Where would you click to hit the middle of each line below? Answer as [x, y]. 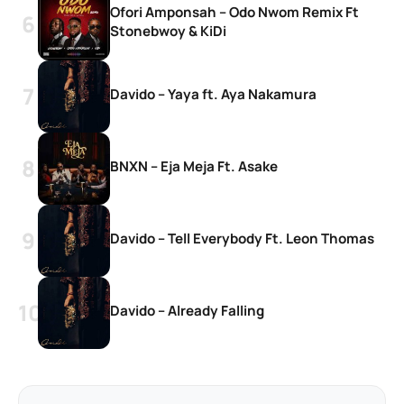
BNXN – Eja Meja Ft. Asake [194, 166]
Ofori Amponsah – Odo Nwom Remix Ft [234, 13]
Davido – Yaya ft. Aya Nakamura [213, 94]
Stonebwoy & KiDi [168, 32]
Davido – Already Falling [187, 310]
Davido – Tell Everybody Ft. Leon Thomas [242, 238]
